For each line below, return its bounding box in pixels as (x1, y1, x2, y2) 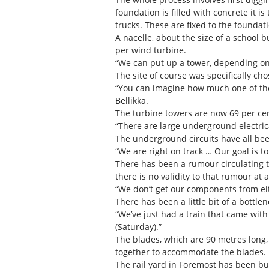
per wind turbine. (115, 44, 186, 56)
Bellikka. (115, 94, 148, 106)
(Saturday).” (115, 220, 162, 232)
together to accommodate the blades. (115, 246, 266, 258)
